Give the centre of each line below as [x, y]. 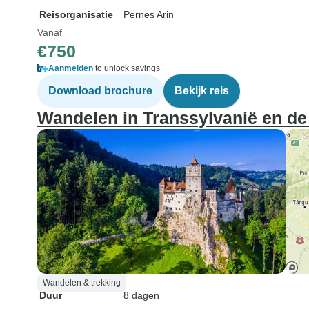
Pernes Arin [149, 14]
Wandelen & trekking [82, 283]
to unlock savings [127, 68]
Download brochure [100, 91]
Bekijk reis [202, 91]
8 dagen [141, 295]
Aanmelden [71, 68]
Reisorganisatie [76, 14]
